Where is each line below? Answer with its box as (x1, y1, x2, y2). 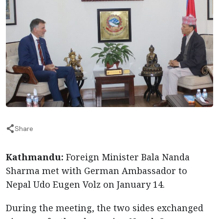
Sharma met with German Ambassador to (6, 165, 187, 176)
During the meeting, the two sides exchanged (6, 202, 203, 214)
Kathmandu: (6, 151, 64, 163)
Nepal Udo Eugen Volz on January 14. (6, 178, 165, 190)
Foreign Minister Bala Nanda (64, 151, 190, 163)
